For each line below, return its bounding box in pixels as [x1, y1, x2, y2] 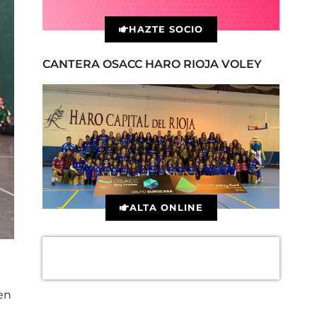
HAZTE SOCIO [129, 23, 204, 35]
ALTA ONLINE [129, 202, 203, 214]
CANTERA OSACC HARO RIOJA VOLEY [42, 57, 262, 71]
